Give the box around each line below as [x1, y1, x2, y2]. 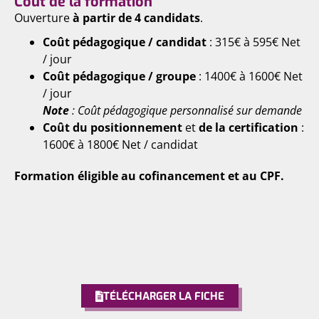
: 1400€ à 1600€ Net [196, 68, 303, 84]
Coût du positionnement [43, 120, 185, 135]
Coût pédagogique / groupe [43, 68, 196, 84]
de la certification [196, 120, 298, 135]
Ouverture [14, 10, 73, 26]
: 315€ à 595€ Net [206, 34, 300, 50]
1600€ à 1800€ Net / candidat [43, 137, 198, 152]
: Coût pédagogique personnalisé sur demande [69, 103, 302, 118]
